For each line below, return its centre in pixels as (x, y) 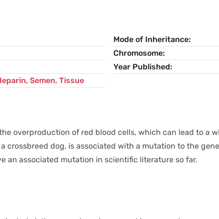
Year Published (142, 66)
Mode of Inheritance (151, 39)
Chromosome (138, 53)
